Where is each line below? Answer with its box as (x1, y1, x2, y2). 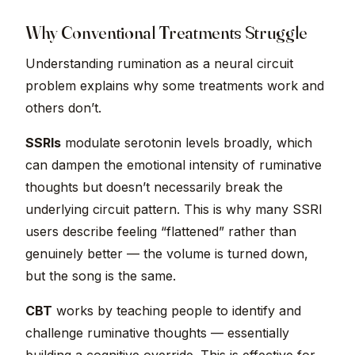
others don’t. (25, 100, 101, 116)
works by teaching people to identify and (52, 303, 301, 319)
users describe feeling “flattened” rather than (25, 223, 296, 240)
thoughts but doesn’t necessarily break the (25, 179, 283, 196)
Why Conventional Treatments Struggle (25, 21, 307, 44)
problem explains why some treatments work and (25, 78, 324, 94)
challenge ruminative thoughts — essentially (25, 325, 289, 342)
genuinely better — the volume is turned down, (25, 246, 308, 262)
